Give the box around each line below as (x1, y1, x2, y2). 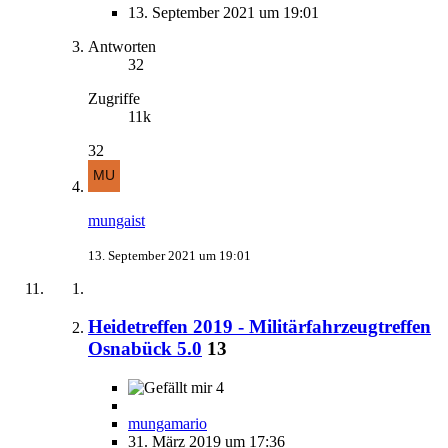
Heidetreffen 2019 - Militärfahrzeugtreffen (88, 316, 431, 338)
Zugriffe (88, 89, 140, 107)
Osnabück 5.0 (88, 338, 202, 360)
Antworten (88, 37, 156, 55)
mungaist (88, 211, 145, 229)
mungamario (128, 415, 207, 433)
